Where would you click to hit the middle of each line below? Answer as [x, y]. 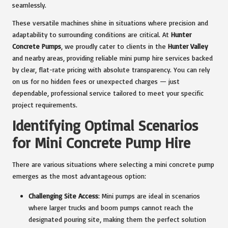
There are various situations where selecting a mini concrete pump [113, 164]
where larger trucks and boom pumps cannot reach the [111, 208]
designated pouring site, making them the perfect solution [117, 219]
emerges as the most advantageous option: [79, 176]
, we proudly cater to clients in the [115, 46]
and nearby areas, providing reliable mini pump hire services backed [112, 58]
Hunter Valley [188, 46]
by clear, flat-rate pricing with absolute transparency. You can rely [111, 69]
